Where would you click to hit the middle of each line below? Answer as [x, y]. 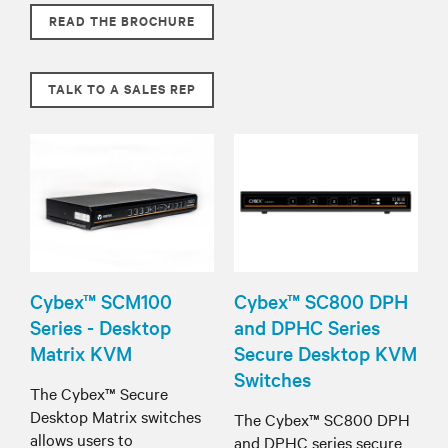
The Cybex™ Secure [99, 392]
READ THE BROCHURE [122, 20]
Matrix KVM [81, 352]
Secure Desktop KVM [325, 352]
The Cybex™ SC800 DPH [322, 418]
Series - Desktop [100, 326]
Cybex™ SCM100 [101, 300]
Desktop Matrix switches [115, 415]
